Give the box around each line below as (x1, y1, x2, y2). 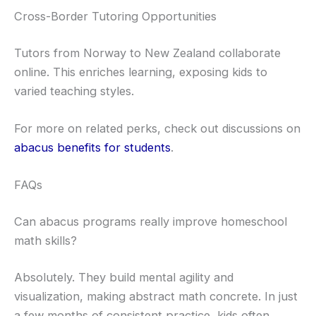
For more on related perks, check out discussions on (14, 121, 300, 136)
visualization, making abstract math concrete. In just (14, 288, 298, 303)
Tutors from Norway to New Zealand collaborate (14, 45, 281, 60)
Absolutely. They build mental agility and (14, 269, 233, 284)
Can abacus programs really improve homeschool (14, 214, 287, 229)
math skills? (14, 233, 77, 248)
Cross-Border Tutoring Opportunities (14, 9, 217, 24)
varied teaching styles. (14, 83, 134, 98)
